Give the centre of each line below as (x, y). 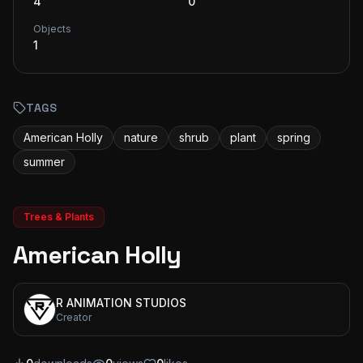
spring (294, 137)
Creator (74, 317)
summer (44, 162)
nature (141, 137)
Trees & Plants (59, 217)
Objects (52, 29)
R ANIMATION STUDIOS (121, 303)
